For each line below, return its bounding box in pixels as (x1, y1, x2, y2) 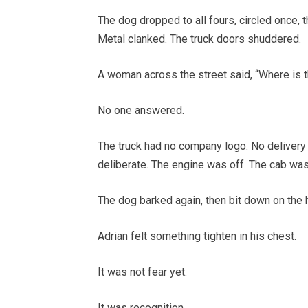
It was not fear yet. (98, 265, 187, 279)
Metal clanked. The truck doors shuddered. (98, 32, 301, 46)
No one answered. (98, 104, 184, 118)
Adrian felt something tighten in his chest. (98, 230, 296, 243)
